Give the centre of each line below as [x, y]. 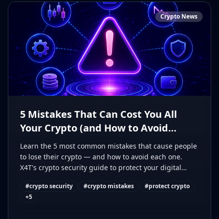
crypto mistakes [111, 186]
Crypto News [179, 17]
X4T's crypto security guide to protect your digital [101, 168]
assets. [31, 178]
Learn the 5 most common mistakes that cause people [109, 146]
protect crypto [169, 186]
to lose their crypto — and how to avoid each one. [101, 157]
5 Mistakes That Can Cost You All [99, 114]
